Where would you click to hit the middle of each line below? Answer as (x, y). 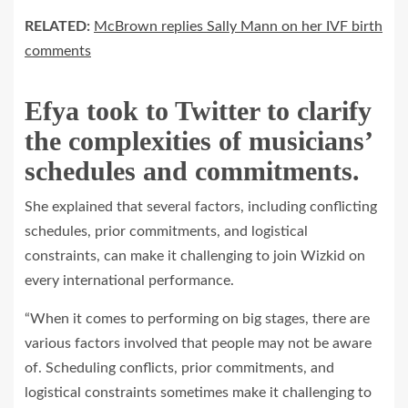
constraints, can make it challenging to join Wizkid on (195, 256)
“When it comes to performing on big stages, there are (197, 319)
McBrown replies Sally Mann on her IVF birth (238, 26)
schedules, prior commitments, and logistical (166, 231)
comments (58, 51)
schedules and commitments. (192, 171)
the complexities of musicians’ (198, 141)
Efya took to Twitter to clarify (198, 111)
